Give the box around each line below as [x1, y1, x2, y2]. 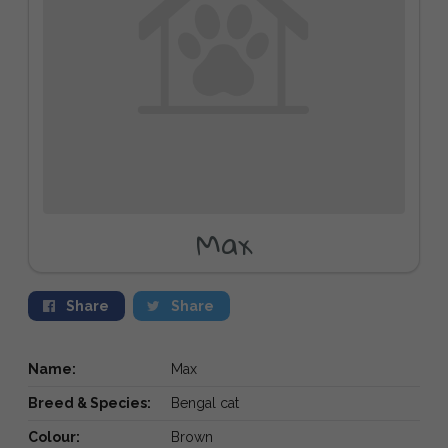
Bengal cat [170, 394, 239, 411]
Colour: [28, 428, 80, 445]
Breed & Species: [28, 394, 151, 411]
